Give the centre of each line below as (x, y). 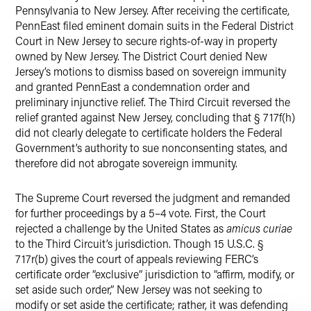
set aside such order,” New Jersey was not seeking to (139, 289)
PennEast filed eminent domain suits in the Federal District (154, 25)
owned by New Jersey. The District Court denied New (141, 56)
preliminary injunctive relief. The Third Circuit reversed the (153, 102)
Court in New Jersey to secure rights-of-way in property (146, 41)
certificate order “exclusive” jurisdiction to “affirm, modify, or (155, 274)
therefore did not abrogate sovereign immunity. (126, 163)
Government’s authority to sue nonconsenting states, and (151, 148)
